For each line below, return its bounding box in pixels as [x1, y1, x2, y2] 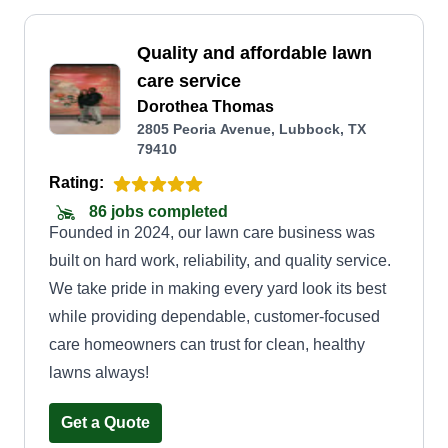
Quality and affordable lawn [137, 43, 372, 63]
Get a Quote [61, 414, 150, 431]
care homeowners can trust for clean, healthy [49, 336, 365, 353]
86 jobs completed [85, 203, 228, 221]
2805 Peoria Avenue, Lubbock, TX [137, 121, 366, 137]
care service [137, 71, 241, 91]
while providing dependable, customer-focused [49, 308, 380, 325]
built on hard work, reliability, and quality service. [49, 252, 391, 269]
